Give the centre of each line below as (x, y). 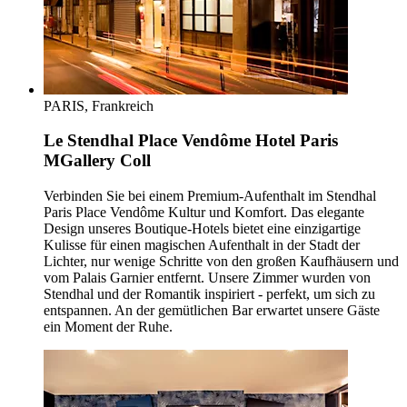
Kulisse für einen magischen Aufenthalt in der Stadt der (202, 245)
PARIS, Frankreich (99, 105)
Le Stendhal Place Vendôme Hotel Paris (191, 141)
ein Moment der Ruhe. (108, 327)
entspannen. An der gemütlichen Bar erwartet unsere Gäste (212, 311)
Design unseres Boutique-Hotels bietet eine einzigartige (202, 229)
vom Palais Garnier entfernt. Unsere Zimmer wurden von (207, 278)
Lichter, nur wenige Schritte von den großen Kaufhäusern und (221, 262)
